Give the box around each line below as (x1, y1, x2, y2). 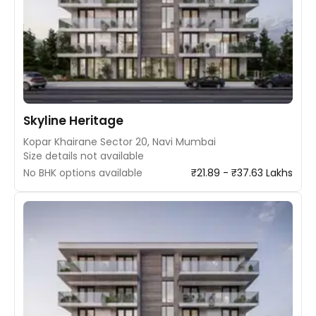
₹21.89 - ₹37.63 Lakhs (191, 166, 293, 180)
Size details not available (23, 149, 144, 163)
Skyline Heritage (23, 112, 123, 129)
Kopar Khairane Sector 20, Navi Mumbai (23, 135, 216, 149)
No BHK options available (23, 166, 142, 180)
